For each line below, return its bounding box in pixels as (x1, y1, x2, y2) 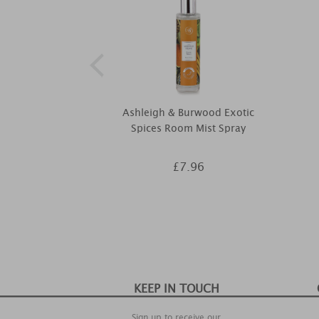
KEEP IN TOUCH (133, 280, 219, 298)
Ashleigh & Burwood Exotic (122, 105, 254, 120)
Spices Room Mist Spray (131, 120, 246, 136)
